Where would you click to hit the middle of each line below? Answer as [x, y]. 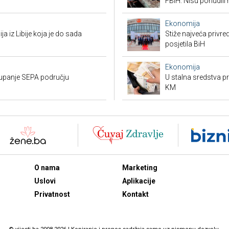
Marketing [140, 168]
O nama [47, 168]
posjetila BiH [185, 44]
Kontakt [135, 194]
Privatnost [52, 194]
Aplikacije [139, 181]
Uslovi [45, 181]
